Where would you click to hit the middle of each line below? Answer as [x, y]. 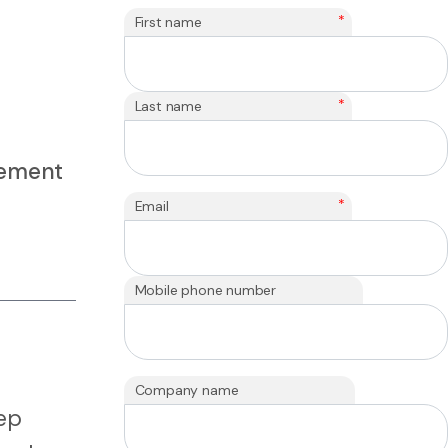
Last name [168, 106]
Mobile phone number [205, 290]
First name [168, 22]
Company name [186, 390]
